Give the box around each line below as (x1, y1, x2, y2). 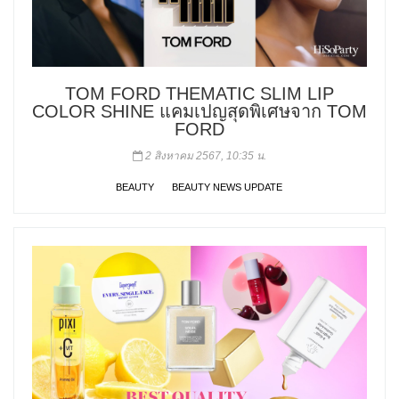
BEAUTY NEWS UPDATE (171, 182, 282, 193)
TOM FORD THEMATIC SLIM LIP (65, 84, 334, 104)
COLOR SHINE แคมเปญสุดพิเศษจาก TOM (32, 102, 367, 122)
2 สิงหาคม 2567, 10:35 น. (142, 150, 266, 163)
